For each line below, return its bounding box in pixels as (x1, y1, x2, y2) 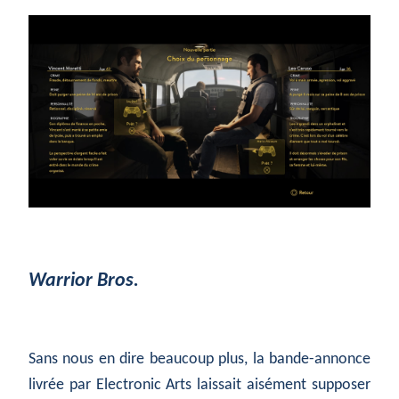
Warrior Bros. (28, 271, 139, 292)
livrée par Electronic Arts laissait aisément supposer (28, 377, 370, 395)
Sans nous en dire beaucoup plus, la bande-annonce (28, 351, 370, 369)
